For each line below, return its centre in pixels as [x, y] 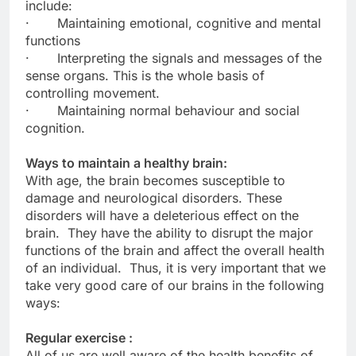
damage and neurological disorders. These [154, 197]
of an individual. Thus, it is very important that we [176, 267]
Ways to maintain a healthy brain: [126, 163]
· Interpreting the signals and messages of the [174, 58]
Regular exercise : [79, 337]
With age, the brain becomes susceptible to [155, 180]
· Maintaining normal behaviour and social [163, 110]
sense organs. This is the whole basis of [145, 75]
